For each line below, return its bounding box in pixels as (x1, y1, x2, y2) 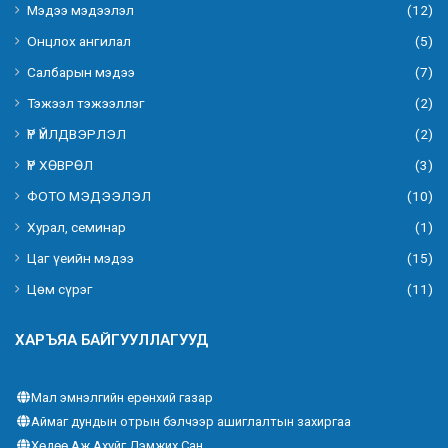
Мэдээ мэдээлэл (27, 2, 134, 19)
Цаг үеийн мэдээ (27, 250, 134, 267)
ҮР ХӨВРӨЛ (27, 157, 93, 174)
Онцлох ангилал (27, 33, 131, 50)
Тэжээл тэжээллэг (27, 95, 145, 112)
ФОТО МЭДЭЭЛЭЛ (27, 188, 151, 205)
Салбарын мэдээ (27, 64, 135, 81)
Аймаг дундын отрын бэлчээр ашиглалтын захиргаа (31, 414, 351, 430)
